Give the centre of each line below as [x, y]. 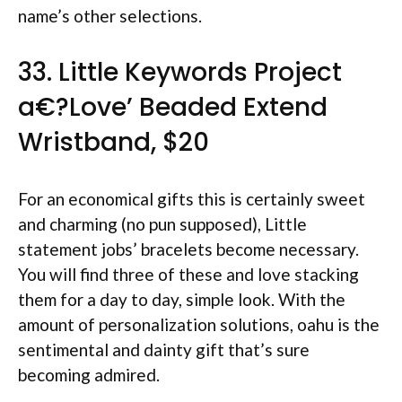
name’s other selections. [110, 16]
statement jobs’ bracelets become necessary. [188, 249]
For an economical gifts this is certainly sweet [192, 198]
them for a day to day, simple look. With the [182, 299]
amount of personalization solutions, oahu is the [199, 324]
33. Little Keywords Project [180, 72]
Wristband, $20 [114, 142]
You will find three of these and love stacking [188, 274]
